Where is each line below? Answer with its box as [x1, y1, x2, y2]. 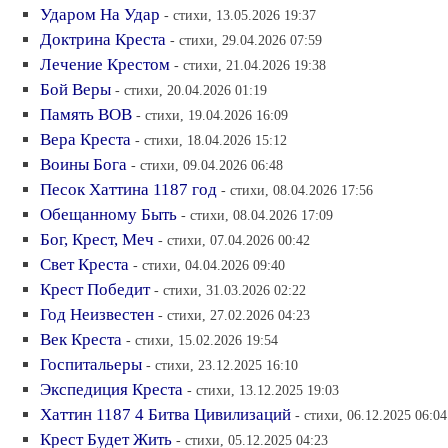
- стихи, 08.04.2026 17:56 [221, 181, 373, 198]
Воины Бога [40, 154, 127, 174]
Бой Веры [40, 79, 111, 99]
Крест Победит [40, 279, 150, 299]
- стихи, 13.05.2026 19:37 [164, 6, 316, 23]
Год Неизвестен [40, 304, 154, 324]
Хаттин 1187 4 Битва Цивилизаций [40, 404, 291, 424]
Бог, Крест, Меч [40, 229, 154, 249]
